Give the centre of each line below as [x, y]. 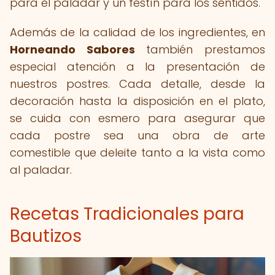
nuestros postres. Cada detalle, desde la [137, 84]
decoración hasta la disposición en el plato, [137, 101]
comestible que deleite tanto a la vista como [137, 153]
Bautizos [46, 236]
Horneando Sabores [72, 49]
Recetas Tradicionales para [127, 214]
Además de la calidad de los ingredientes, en [137, 32]
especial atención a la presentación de [137, 67]
